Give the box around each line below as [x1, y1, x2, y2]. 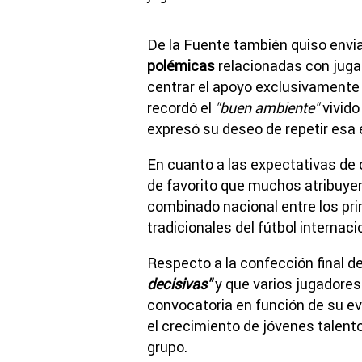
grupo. [147, 337, 187, 356]
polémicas [147, 56, 215, 75]
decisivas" [147, 274, 212, 293]
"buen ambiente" [215, 98, 319, 117]
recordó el [147, 98, 215, 117]
